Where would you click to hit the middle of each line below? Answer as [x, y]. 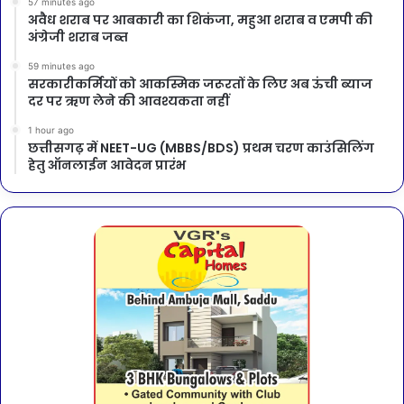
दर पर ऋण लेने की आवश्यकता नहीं [129, 101]
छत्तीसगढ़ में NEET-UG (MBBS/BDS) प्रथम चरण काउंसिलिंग [201, 147]
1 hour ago [51, 129]
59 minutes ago [61, 65]
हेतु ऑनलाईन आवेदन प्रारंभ [107, 165]
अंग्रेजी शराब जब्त [78, 37]
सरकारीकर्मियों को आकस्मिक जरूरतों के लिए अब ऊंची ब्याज [200, 83]
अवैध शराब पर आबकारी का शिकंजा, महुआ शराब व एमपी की [200, 19]
